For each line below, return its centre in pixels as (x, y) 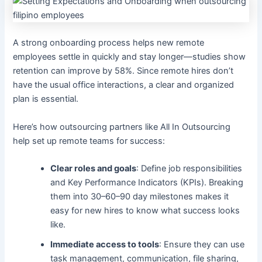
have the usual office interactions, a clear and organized (124, 85)
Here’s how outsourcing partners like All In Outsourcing (122, 127)
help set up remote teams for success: (89, 141)
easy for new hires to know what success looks (145, 210)
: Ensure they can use (202, 244)
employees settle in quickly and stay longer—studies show (130, 57)
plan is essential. (46, 99)
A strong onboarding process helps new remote (109, 43)
